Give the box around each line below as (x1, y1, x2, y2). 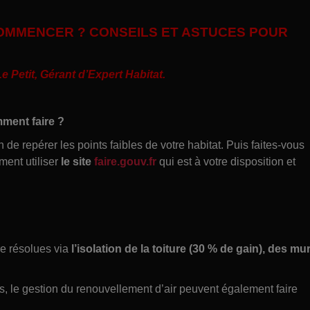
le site (61, 155, 94, 167)
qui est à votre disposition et (156, 155, 295, 167)
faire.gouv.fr (94, 155, 156, 167)
